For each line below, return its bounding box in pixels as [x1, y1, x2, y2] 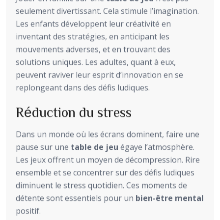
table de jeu [71, 141, 118, 153]
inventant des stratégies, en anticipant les [16, 31, 169, 42]
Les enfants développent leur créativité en [16, 18, 171, 29]
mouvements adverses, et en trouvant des [16, 44, 170, 55]
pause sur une [16, 141, 71, 153]
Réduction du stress [16, 105, 132, 119]
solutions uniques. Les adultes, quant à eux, [16, 56, 176, 68]
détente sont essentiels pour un [16, 192, 136, 204]
